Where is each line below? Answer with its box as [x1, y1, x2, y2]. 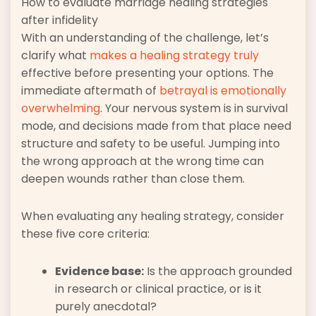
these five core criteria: [21, 226, 150, 243]
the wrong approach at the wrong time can [21, 153, 264, 170]
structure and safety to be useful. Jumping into [21, 135, 280, 152]
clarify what [21, 47, 90, 64]
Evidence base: [55, 263, 144, 280]
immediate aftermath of [21, 83, 159, 99]
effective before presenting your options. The [21, 65, 274, 82]
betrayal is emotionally [159, 83, 286, 99]
